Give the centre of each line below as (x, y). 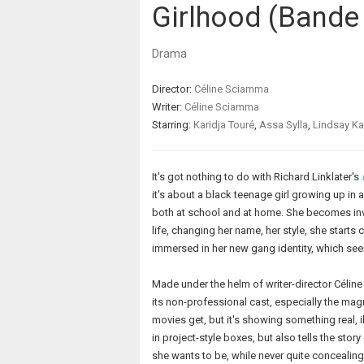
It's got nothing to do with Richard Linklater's (257, 177)
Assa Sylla (284, 125)
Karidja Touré (224, 125)
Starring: (173, 125)
